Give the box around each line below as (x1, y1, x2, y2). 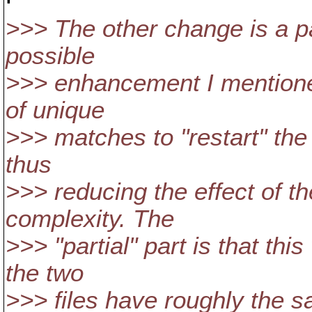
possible (6, 42, 95, 69)
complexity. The (6, 205, 174, 232)
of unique (6, 97, 104, 123)
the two (6, 260, 84, 286)
